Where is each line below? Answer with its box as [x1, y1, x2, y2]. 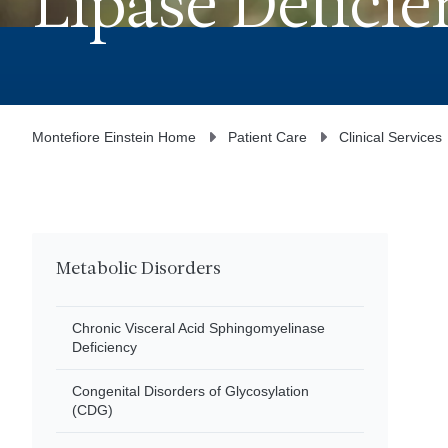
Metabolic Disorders [56, 260, 221, 279]
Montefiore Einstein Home [32, 128, 196, 145]
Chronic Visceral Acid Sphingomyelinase [72, 320, 325, 336]
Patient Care [228, 128, 307, 145]
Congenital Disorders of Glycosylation [72, 383, 309, 399]
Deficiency [72, 339, 137, 355]
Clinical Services [339, 128, 442, 145]
